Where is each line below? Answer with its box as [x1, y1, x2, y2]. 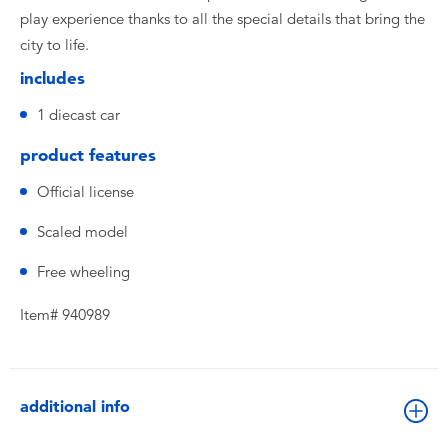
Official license [37, 183, 134, 201]
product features [20, 145, 156, 165]
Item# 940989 [20, 306, 110, 324]
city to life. [20, 36, 89, 54]
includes [20, 68, 85, 88]
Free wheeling [37, 263, 130, 281]
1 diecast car [37, 106, 120, 124]
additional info [20, 397, 130, 416]
